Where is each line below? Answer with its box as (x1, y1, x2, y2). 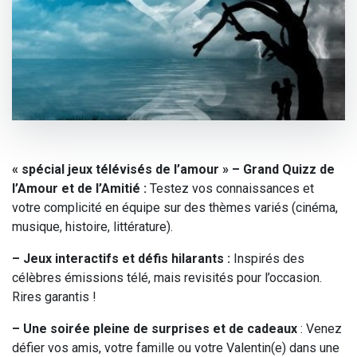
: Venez (297, 320, 342, 336)
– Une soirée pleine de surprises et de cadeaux (12, 320, 297, 336)
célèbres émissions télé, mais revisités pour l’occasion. (12, 269, 322, 285)
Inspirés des (230, 250, 304, 266)
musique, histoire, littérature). (12, 218, 173, 234)
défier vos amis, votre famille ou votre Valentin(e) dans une (12, 339, 339, 355)
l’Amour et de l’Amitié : (12, 180, 150, 196)
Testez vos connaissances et (150, 180, 314, 196)
